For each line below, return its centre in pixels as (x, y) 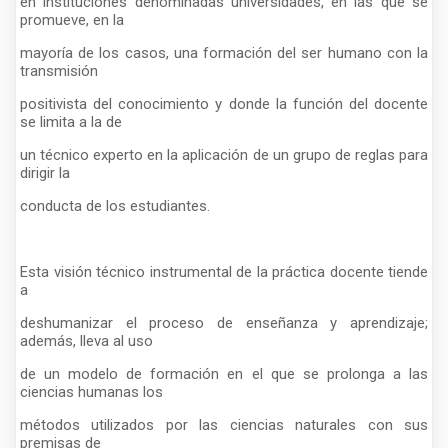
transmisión (59, 70)
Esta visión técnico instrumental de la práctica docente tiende (224, 271)
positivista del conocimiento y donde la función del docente (224, 103)
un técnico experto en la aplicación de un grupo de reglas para (224, 154)
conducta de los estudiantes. (115, 205)
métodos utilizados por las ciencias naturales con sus (224, 424)
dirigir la (45, 172)
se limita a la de (71, 121)
